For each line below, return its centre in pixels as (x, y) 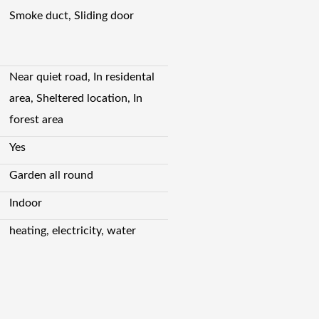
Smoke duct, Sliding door (72, 15)
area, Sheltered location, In (76, 99)
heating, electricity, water (73, 231)
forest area (37, 120)
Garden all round (52, 176)
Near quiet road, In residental (82, 77)
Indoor (26, 203)
